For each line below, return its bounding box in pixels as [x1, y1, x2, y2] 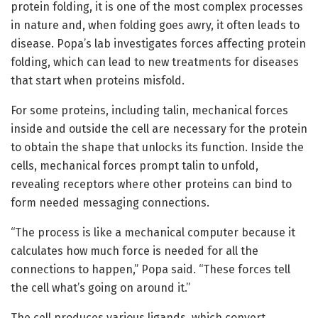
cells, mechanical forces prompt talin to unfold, [11, 159, 258, 173]
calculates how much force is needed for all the [11, 244, 258, 258]
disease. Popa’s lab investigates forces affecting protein [11, 37, 306, 51]
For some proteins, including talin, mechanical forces [11, 104, 288, 118]
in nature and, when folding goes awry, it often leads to [11, 18, 300, 33]
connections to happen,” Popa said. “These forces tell [11, 263, 290, 277]
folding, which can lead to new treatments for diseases [11, 55, 299, 70]
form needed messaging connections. [11, 196, 209, 210]
